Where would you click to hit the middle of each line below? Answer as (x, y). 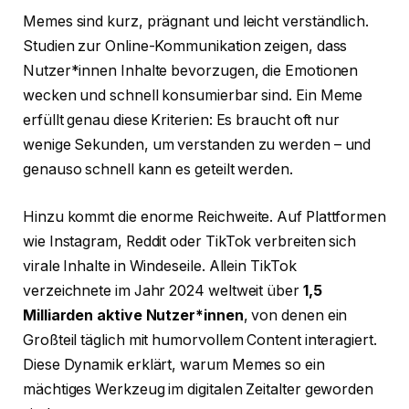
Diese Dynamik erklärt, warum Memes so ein (174, 364)
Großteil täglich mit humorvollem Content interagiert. (200, 340)
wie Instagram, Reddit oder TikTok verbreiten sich (190, 241)
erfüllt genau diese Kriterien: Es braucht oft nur (182, 121)
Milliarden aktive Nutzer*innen (133, 315)
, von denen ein (295, 315)
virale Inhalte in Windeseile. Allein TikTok (160, 266)
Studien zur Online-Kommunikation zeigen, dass (185, 47)
